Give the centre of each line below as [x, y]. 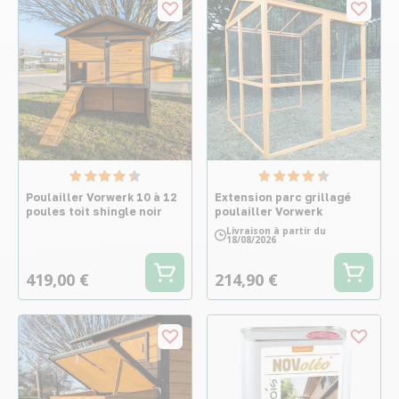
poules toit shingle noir [94, 212]
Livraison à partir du [276, 231]
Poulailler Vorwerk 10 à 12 [102, 197]
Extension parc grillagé [283, 197]
